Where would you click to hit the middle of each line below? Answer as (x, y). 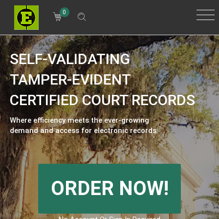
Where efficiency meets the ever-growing (79, 120)
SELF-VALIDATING (70, 59)
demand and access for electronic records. (84, 131)
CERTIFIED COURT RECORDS (102, 100)
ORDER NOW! (109, 188)
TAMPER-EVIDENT (70, 79)
